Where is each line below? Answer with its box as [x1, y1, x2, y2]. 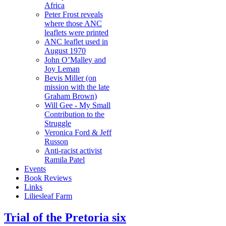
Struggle [44, 119, 71, 128]
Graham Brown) [44, 92, 97, 100]
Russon [44, 137, 68, 146]
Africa [44, 1, 65, 10]
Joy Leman [44, 65, 80, 73]
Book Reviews [24, 174, 72, 182]
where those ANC [44, 19, 102, 28]
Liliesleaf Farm [24, 192, 72, 200]
